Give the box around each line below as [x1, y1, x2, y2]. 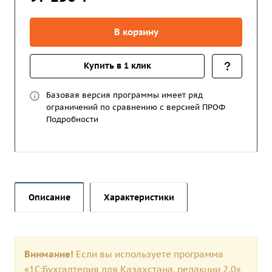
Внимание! [24, 248, 76, 260]
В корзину [114, 26, 158, 38]
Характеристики [104, 191, 174, 203]
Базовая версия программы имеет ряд [46, 90, 203, 100]
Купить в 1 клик [83, 60, 151, 71]
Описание [29, 191, 70, 203]
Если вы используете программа [76, 248, 223, 260]
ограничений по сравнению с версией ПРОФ [46, 102, 225, 112]
